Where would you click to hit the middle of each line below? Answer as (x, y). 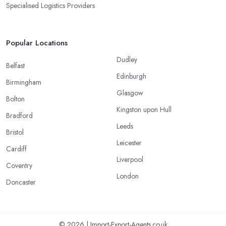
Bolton (15, 99)
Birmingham (24, 82)
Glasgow (130, 93)
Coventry (19, 165)
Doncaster (21, 182)
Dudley (127, 59)
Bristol (15, 132)
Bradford (19, 115)
